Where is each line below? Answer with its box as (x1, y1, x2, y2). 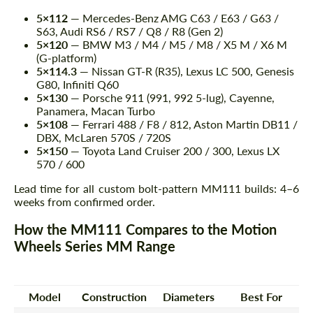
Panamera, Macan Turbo (36, 104, 155, 118)
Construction (82, 289, 147, 303)
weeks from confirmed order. (14, 195, 155, 209)
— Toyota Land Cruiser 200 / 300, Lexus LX (68, 144, 279, 158)
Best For (240, 289, 282, 303)
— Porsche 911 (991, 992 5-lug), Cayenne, (68, 91, 275, 105)
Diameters (163, 289, 214, 303)
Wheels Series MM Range (14, 238, 175, 255)
